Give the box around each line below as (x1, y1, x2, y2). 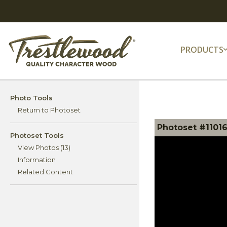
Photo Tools (10, 94, 53, 102)
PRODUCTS (180, 44, 224, 55)
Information (18, 156, 56, 164)
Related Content (18, 168, 73, 176)
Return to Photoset (18, 106, 81, 115)
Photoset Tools (10, 131, 64, 140)
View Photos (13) (18, 143, 70, 152)
